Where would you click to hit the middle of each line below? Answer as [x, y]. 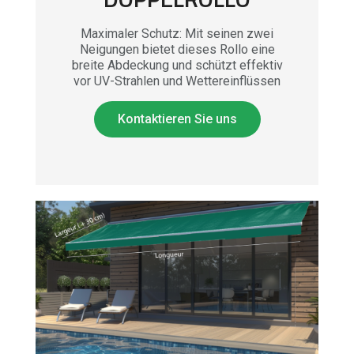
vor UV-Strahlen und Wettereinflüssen [177, 81]
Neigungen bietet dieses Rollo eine [177, 49]
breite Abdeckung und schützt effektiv [177, 65]
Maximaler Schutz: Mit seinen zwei [177, 34]
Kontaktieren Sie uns [177, 119]
